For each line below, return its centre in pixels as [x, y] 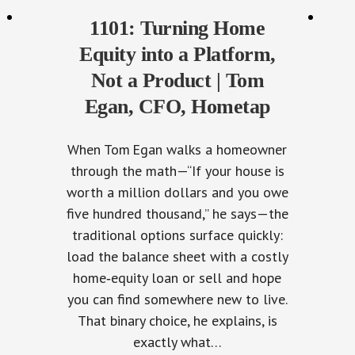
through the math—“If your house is [177, 171]
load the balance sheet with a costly [177, 256]
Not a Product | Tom [177, 80]
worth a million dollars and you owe [177, 192]
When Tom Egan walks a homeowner [177, 149]
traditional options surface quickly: [177, 235]
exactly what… [177, 342]
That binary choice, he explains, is [177, 321]
